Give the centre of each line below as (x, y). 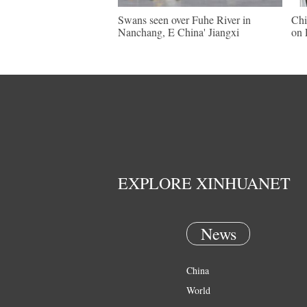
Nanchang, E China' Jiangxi (179, 32)
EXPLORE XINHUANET (204, 183)
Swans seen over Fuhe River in (184, 20)
